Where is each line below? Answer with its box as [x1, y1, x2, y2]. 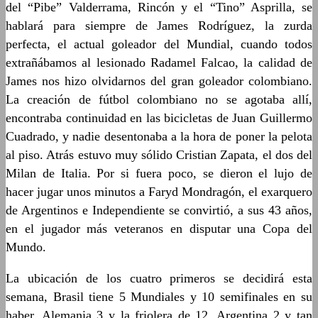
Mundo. [6, 240, 46, 254]
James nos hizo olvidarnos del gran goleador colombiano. [6, 74, 312, 88]
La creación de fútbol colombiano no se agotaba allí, [6, 92, 312, 106]
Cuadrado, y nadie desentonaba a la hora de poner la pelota [6, 129, 312, 143]
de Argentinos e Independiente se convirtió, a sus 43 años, [6, 203, 312, 217]
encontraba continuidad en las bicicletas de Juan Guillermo [6, 111, 312, 125]
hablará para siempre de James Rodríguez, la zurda [6, 18, 312, 33]
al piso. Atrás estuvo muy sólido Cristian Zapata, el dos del [6, 148, 312, 162]
